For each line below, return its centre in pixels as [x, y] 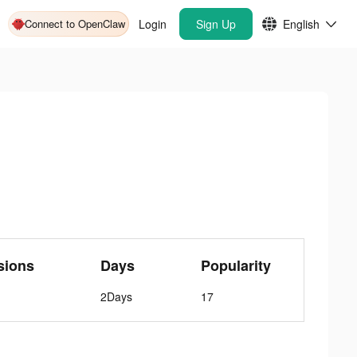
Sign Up [216, 24]
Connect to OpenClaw [75, 24]
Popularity [235, 265]
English [301, 24]
